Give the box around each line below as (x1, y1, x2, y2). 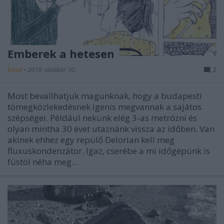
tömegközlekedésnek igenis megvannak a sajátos (7, 100, 201, 112)
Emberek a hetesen (7, 45, 114, 61)
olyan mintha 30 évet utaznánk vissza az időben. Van (7, 122, 214, 134)
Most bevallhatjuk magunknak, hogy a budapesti (7, 89, 202, 101)
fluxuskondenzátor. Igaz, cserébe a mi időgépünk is (7, 144, 210, 156)
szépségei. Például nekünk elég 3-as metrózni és (7, 111, 197, 123)
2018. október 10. (27, 64, 76, 74)
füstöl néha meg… (7, 155, 78, 167)
